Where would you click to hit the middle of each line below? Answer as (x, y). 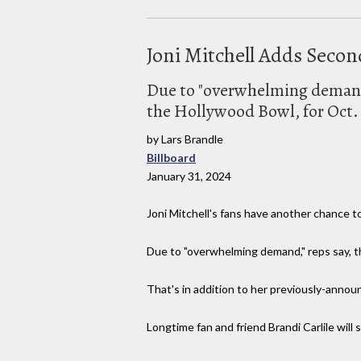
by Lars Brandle (185, 139)
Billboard (171, 157)
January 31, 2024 (189, 176)
